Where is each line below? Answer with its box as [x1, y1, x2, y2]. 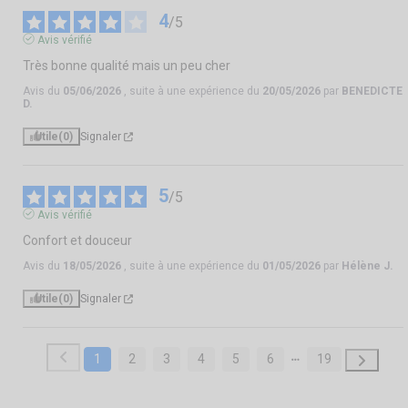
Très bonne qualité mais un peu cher [23, 58, 230, 74]
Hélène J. [342, 260, 393, 273]
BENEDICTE [342, 85, 403, 98]
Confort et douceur [23, 233, 132, 249]
